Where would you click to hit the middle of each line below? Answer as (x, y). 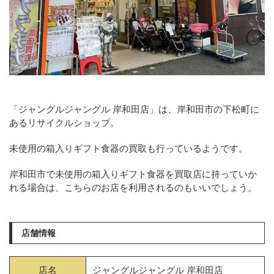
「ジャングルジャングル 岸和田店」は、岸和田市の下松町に (134, 109)
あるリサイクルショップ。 (64, 123)
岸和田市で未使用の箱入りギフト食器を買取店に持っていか (133, 174)
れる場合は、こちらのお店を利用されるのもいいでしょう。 (133, 187)
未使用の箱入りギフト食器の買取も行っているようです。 (128, 148)
